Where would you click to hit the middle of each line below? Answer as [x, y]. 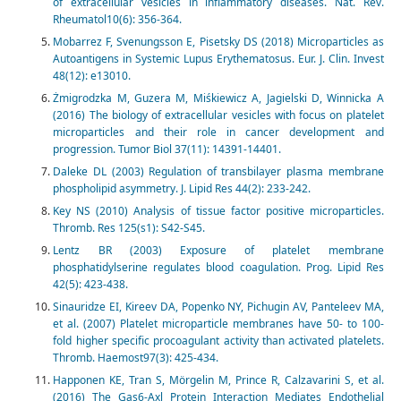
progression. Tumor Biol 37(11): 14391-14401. [167, 149]
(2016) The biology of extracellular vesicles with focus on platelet [218, 115]
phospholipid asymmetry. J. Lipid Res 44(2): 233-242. [182, 189]
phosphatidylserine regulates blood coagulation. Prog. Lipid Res [218, 268]
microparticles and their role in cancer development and [218, 132]
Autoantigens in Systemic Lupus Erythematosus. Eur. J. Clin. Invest [218, 59]
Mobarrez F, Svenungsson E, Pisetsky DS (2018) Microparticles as [218, 42]
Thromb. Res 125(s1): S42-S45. [129, 228]
